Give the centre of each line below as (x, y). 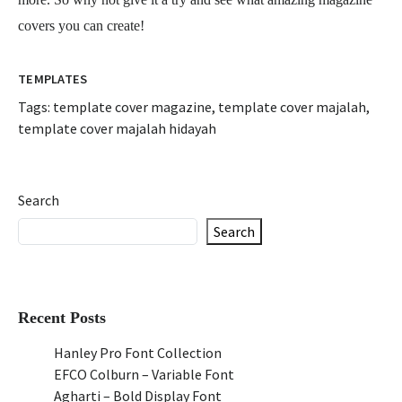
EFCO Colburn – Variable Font (144, 374)
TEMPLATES (53, 79)
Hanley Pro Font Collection (138, 353)
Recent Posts (62, 318)
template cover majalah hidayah (117, 128)
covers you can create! (81, 26)
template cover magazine (132, 107)
